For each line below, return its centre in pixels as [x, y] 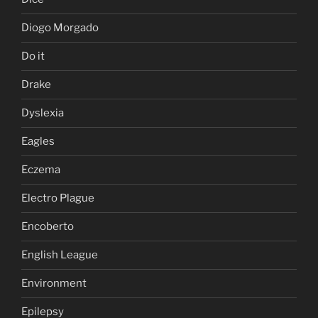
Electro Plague [58, 198]
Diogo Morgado [60, 28]
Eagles [38, 142]
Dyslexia [43, 113]
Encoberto [48, 227]
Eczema [41, 170]
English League [60, 255]
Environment [54, 284]
